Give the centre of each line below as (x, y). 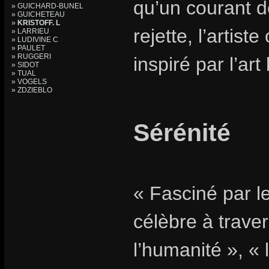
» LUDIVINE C (35, 40)
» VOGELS (29, 82)
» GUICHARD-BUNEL (47, 6)
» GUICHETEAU (38, 14)
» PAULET (28, 48)
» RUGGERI (31, 56)
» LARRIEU (30, 31)
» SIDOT (25, 65)
